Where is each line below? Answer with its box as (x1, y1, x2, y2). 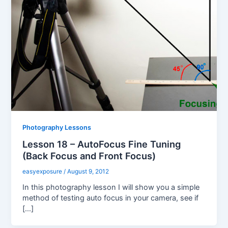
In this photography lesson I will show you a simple (22, 183, 200, 192)
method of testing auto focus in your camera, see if (22, 193, 199, 203)
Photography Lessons (22, 123, 92, 131)
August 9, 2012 (67, 168, 109, 176)
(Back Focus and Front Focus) (22, 150, 156, 162)
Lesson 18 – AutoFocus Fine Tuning (22, 138, 181, 150)
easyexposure (22, 168, 64, 176)
